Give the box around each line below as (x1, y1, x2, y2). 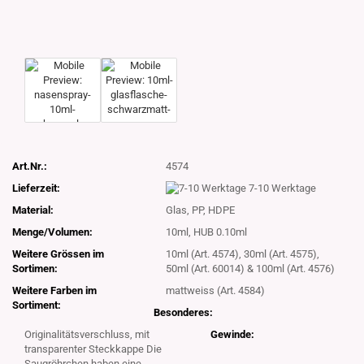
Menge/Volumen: (12, 226, 93, 239)
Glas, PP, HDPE (166, 204, 236, 217)
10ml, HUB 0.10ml (166, 226, 248, 239)
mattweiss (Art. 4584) (166, 284, 266, 297)
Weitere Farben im (12, 284, 97, 297)
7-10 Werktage (249, 181, 317, 194)
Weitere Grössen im (12, 248, 104, 261)
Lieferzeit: (12, 181, 60, 194)
